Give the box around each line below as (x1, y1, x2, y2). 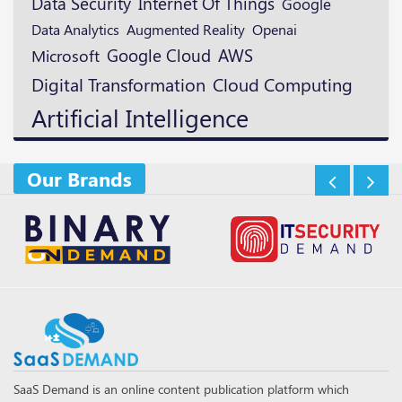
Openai (252, 19, 297, 39)
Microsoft (31, 44, 100, 67)
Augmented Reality (127, 19, 245, 39)
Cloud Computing (213, 73, 353, 97)
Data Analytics (31, 20, 119, 39)
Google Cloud (107, 43, 211, 67)
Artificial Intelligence (31, 101, 249, 135)
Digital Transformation (31, 72, 205, 97)
